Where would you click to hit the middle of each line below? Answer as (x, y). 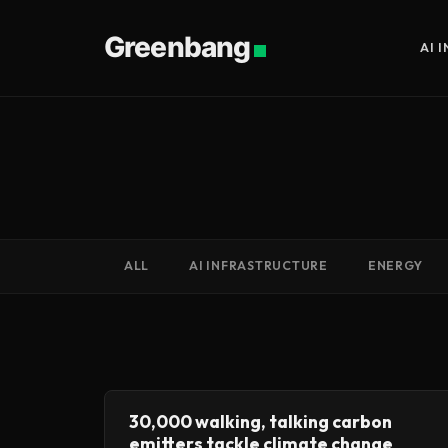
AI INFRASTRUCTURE (258, 265)
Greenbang (177, 46)
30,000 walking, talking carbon (260, 421)
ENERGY (395, 265)
